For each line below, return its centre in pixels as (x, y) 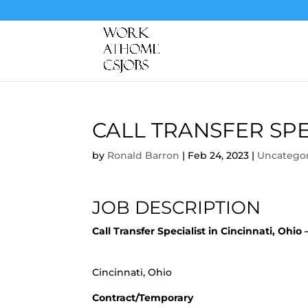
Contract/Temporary (143, 298)
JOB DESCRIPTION (177, 208)
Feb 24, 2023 (219, 155)
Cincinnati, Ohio (132, 272)
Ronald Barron (144, 155)
